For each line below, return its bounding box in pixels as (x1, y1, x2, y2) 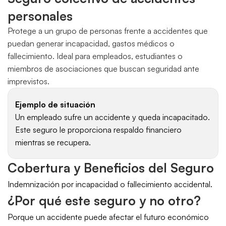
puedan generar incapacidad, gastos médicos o (8, 38, 175, 48)
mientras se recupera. (15, 137, 91, 147)
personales (8, 8, 73, 24)
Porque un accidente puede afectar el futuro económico (8, 212, 209, 222)
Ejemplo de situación (15, 99, 95, 109)
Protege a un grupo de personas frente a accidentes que (8, 26, 208, 36)
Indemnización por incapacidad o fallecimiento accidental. (8, 179, 212, 189)
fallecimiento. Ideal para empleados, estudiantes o (8, 51, 183, 61)
